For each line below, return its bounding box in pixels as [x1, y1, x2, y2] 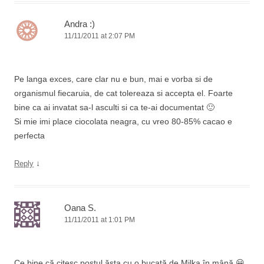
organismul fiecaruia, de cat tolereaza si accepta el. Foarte [14, 88, 233, 98]
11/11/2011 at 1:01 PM [64, 216, 135, 224]
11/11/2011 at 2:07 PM [64, 32, 135, 40]
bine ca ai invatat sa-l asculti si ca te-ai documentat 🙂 [14, 103, 214, 112]
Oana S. [64, 203, 96, 213]
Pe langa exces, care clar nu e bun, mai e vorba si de [14, 74, 213, 84]
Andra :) [64, 19, 95, 29]
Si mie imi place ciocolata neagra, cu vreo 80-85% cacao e [14, 117, 232, 126]
